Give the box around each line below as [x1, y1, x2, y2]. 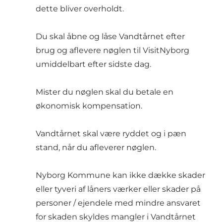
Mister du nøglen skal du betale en [36, 87, 173, 97]
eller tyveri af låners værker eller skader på [36, 184, 201, 194]
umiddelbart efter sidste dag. [36, 59, 151, 69]
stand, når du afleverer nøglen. [36, 142, 156, 152]
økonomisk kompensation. [36, 101, 142, 111]
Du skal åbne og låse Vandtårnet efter [36, 31, 185, 41]
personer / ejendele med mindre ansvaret [36, 198, 201, 208]
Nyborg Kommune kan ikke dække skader [36, 170, 205, 180]
